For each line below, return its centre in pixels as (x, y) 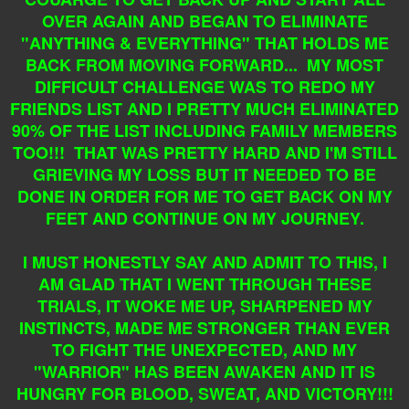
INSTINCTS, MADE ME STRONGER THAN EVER (204, 327)
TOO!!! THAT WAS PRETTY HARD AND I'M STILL (204, 152)
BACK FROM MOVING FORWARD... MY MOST (204, 64)
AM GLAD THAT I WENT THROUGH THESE (204, 283)
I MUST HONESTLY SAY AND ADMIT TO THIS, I (204, 262)
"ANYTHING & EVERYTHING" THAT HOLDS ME (204, 42)
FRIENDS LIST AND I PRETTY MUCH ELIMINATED (204, 108)
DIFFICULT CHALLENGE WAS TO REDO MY (204, 86)
